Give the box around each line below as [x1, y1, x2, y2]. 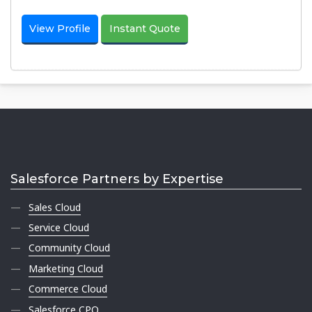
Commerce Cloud [29, 282, 108, 296]
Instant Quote [109, 22, 180, 36]
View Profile [29, 22, 91, 36]
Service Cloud [29, 221, 90, 235]
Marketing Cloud [29, 261, 104, 275]
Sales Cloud [29, 200, 81, 214]
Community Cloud [29, 241, 111, 255]
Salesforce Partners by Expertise [10, 171, 224, 187]
